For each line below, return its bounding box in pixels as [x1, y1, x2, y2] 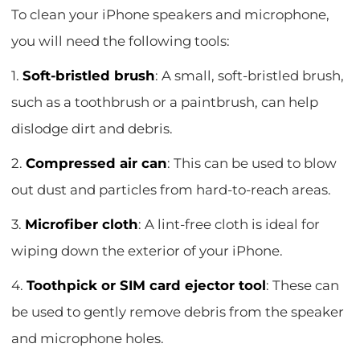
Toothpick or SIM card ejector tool [27, 277, 267, 294]
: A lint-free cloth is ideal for [138, 216, 321, 233]
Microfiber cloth [25, 216, 139, 233]
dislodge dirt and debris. [11, 121, 174, 137]
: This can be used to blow [167, 155, 337, 172]
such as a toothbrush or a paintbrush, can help [11, 94, 319, 111]
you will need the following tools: [11, 33, 231, 50]
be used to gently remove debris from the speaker [11, 304, 345, 321]
